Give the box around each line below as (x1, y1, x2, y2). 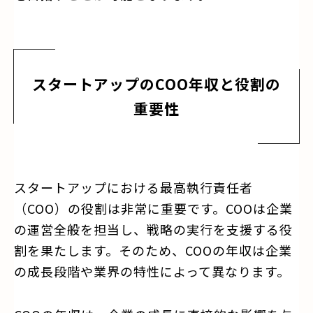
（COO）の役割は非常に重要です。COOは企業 (14, 198, 293, 217)
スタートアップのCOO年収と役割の (32, 73, 281, 94)
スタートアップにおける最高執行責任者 (14, 177, 253, 196)
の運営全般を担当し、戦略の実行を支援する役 (14, 219, 293, 238)
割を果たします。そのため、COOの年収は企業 (14, 240, 292, 259)
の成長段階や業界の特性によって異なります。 (14, 261, 290, 280)
